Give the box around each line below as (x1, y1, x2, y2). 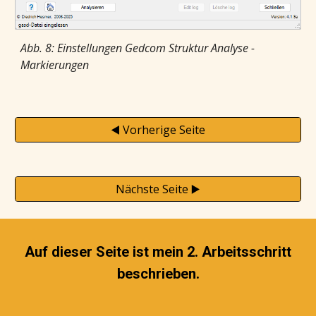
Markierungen (20, 56, 90, 73)
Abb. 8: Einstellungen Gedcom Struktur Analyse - (20, 39, 255, 56)
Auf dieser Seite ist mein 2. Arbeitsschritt (25, 243, 291, 260)
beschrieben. (116, 265, 200, 282)
